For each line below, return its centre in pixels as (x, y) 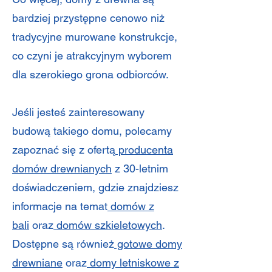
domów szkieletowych (108, 225)
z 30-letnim (140, 168)
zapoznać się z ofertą (64, 150)
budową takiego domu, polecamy (92, 131)
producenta (144, 150)
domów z (131, 206)
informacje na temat (60, 206)
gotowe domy (148, 244)
